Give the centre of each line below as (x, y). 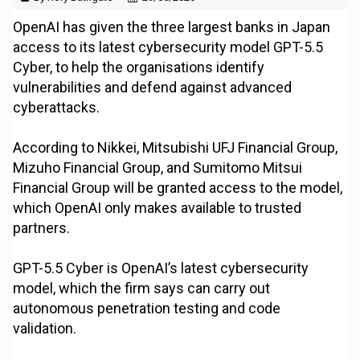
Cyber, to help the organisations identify (139, 67)
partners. (42, 228)
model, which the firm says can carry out (142, 288)
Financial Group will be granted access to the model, (178, 188)
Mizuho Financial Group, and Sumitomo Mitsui (158, 168)
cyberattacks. (57, 108)
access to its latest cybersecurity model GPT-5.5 (168, 47)
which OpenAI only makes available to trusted (157, 208)
